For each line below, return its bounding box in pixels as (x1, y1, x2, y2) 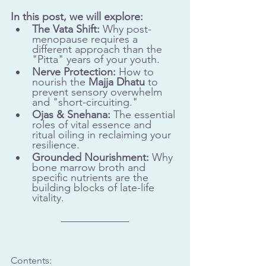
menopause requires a (32, 33, 141, 46)
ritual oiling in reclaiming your (32, 128, 174, 142)
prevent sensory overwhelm (32, 85, 165, 99)
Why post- (100, 23, 151, 36)
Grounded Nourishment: (32, 151, 149, 164)
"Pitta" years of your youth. (32, 53, 160, 66)
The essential (110, 108, 178, 122)
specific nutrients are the (32, 171, 151, 185)
